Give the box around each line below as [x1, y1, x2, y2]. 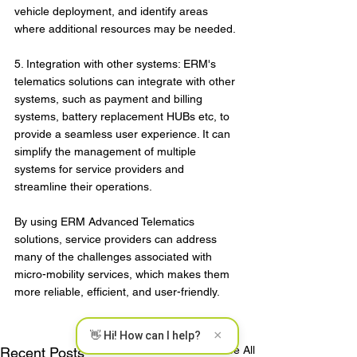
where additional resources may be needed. [14, 22, 236, 35]
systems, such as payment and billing [14, 92, 206, 105]
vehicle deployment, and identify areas [14, 5, 211, 18]
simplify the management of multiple [14, 145, 199, 158]
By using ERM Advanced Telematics [14, 215, 198, 228]
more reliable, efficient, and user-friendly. [14, 285, 220, 298]
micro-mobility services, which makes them [14, 268, 233, 280]
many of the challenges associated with [14, 250, 215, 263]
